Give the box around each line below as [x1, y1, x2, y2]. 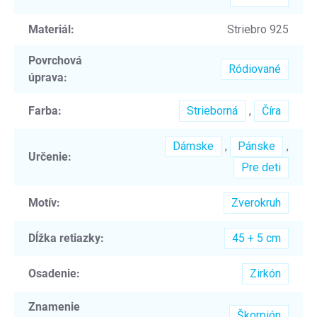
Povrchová [28, 53, 82, 67]
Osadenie [28, 266, 76, 280]
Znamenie [28, 299, 80, 313]
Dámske [173, 139, 214, 153]
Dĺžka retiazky [28, 231, 100, 245]
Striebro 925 [227, 22, 289, 36]
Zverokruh [231, 195, 281, 209]
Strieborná [187, 103, 238, 117]
